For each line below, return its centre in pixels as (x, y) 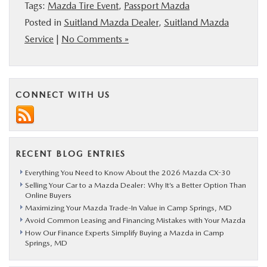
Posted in (44, 22)
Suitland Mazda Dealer (111, 22)
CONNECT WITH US (63, 94)
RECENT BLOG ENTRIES (71, 153)
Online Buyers (48, 195)
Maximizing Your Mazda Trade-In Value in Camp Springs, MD (128, 207)
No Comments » (95, 39)
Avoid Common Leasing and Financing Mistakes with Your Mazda (135, 220)
